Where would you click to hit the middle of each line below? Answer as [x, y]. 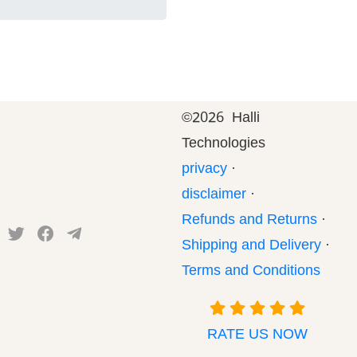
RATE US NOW [257, 336]
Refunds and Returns [250, 222]
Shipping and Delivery [252, 247]
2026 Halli [226, 120]
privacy [205, 171]
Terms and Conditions [251, 273]
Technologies [224, 145]
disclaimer [214, 196]
